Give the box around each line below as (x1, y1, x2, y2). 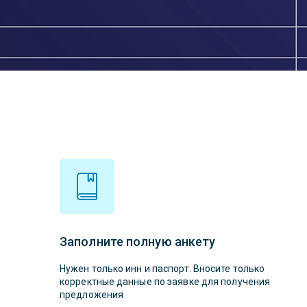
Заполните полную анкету (60, 234, 216, 249)
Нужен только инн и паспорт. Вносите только (60, 263, 265, 274)
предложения (60, 289, 124, 300)
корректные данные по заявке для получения (60, 276, 271, 287)
